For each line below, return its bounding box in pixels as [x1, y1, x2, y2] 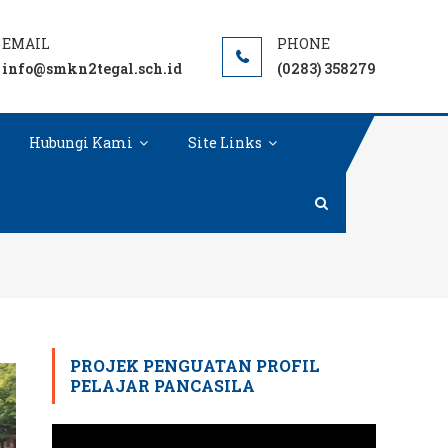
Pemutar [51, 427, 114, 446]
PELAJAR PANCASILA [70, 375, 255, 396]
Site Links [188, 133, 262, 152]
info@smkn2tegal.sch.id [2, 59, 182, 78]
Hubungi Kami [29, 133, 133, 152]
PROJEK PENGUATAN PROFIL [70, 355, 320, 376]
